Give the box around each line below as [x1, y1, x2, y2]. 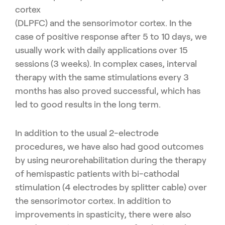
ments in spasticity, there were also [49, 209, 191, 220]
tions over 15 [137, 45, 188, 56]
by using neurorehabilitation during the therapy [15, 155, 206, 166]
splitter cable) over [131, 182, 207, 193]
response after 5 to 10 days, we [81, 32, 207, 42]
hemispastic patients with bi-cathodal [26, 169, 179, 179]
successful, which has [114, 86, 200, 96]
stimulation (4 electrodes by [15, 182, 131, 193]
